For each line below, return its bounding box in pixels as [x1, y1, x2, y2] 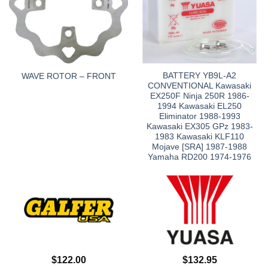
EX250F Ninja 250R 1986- [150, 92, 249, 101]
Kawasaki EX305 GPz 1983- [146, 122, 253, 132]
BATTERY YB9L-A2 [163, 71, 236, 81]
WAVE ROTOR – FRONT [21, 71, 116, 81]
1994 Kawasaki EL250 [157, 102, 242, 111]
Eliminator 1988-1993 [159, 112, 240, 121]
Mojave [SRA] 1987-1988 [152, 142, 247, 152]
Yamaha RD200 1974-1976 [148, 153, 251, 162]
